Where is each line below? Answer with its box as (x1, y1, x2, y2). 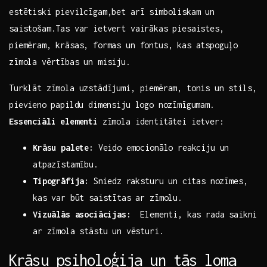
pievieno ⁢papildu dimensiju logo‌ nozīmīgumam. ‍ (9, 100, 219, 110)
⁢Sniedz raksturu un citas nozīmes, (89, 176, 248, 187)
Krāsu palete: (33, 142, 94, 153)
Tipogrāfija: (33, 176, 89, 187)
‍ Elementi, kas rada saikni (131, 209, 257, 220)
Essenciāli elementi (9, 116, 98, 127)
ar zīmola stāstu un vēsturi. (33, 226, 164, 237)
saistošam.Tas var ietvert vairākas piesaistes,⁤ (9, 23, 224, 34)
